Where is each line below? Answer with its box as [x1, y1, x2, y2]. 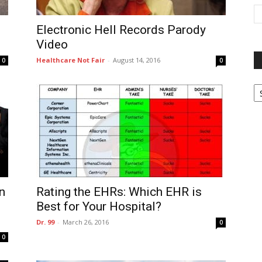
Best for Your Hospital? [36, 199, 161, 213]
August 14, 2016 [113, 56, 160, 64]
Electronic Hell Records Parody [36, 23, 206, 37]
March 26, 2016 [63, 218, 109, 226]
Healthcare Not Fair [36, 56, 105, 64]
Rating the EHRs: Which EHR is [36, 185, 202, 199]
